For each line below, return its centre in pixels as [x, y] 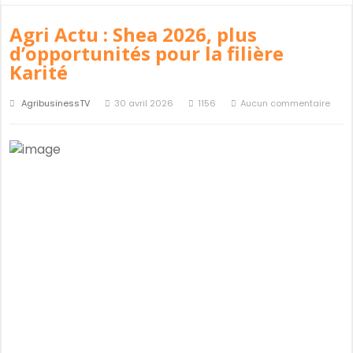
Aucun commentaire [285, 103]
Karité [39, 72]
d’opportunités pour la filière [147, 53]
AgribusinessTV [56, 103]
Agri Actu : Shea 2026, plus [133, 34]
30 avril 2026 [144, 103]
